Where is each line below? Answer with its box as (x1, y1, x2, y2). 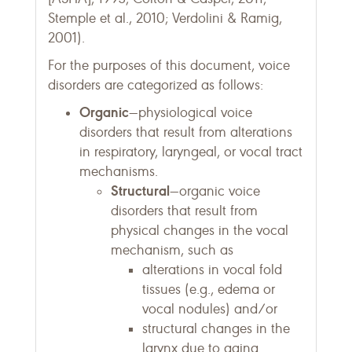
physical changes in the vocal (111, 222, 288, 239)
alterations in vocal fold (142, 261, 282, 278)
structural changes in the (142, 320, 290, 337)
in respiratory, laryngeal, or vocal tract (79, 143, 302, 160)
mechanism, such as (111, 241, 233, 258)
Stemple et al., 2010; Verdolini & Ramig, (48, 9, 282, 27)
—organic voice (170, 182, 260, 200)
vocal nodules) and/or (142, 300, 277, 317)
